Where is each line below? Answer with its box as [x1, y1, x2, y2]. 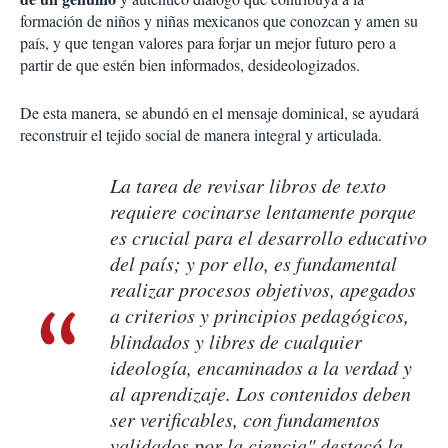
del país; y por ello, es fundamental [110, 250, 397, 277]
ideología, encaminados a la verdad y [110, 354, 412, 381]
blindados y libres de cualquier [110, 328, 362, 355]
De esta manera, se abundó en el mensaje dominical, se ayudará [20, 102, 424, 124]
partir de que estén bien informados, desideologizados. [20, 54, 360, 76]
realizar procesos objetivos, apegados [110, 276, 416, 303]
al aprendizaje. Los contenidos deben [110, 380, 411, 407]
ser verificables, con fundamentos [110, 406, 380, 433]
